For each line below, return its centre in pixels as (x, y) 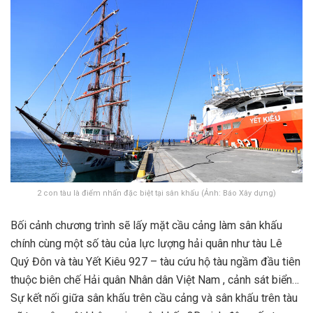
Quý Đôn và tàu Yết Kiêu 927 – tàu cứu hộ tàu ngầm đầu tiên (155, 261)
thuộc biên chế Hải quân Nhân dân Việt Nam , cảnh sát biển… (155, 279)
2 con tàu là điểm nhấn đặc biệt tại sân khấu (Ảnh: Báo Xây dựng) (156, 193)
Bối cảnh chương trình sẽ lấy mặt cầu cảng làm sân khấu (146, 225)
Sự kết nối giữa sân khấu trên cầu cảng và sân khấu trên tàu (154, 298)
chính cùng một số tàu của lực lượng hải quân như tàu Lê (146, 243)
